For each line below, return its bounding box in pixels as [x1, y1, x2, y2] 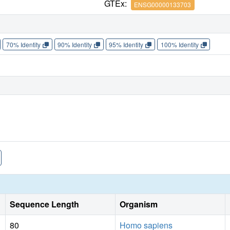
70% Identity [6, 40, 41, 49]
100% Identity [160, 40, 199, 49]
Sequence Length [10, 198, 79, 210]
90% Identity [57, 40, 92, 49]
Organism [120, 198, 158, 210]
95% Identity [109, 40, 144, 49]
